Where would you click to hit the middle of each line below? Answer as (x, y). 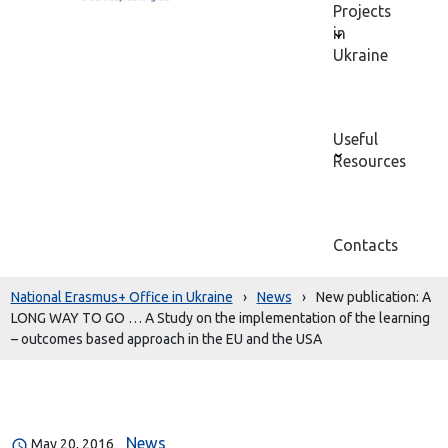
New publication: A (373, 297)
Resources (370, 161)
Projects (362, 11)
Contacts (366, 245)
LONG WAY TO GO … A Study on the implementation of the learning (220, 318)
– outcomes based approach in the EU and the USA (166, 339)
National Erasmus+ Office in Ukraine (121, 297)
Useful (356, 139)
